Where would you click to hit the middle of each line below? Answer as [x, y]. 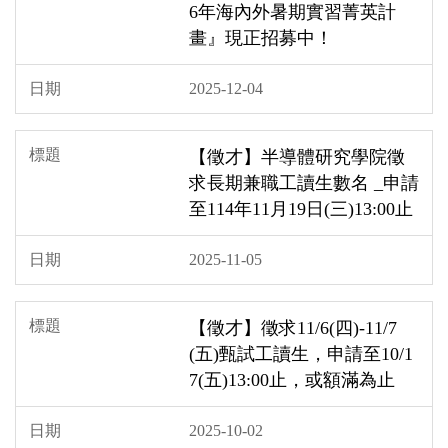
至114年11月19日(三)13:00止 [301, 208]
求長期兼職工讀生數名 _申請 [304, 182]
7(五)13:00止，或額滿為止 [292, 379]
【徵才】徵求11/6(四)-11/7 [293, 327]
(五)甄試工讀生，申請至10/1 [301, 353]
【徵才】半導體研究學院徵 [297, 156]
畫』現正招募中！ [261, 37]
